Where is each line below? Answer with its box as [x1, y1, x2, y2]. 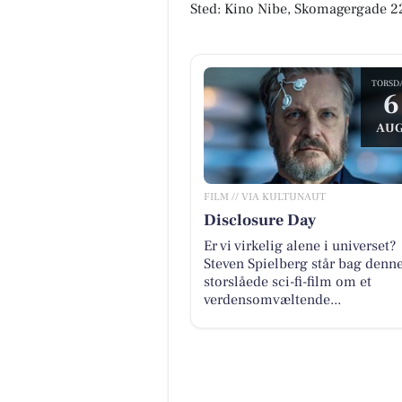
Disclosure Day [203, 209, 316, 231]
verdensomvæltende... [203, 290, 341, 309]
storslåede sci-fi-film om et [203, 272, 371, 291]
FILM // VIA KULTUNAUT [203, 189, 326, 204]
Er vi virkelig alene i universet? [203, 236, 396, 255]
